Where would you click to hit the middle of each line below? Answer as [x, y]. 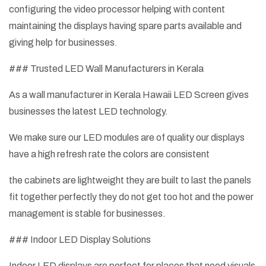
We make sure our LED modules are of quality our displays [127, 138]
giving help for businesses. [63, 43]
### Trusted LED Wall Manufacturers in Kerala [106, 69]
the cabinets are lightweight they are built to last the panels [130, 180]
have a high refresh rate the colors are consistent [109, 154]
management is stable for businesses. [87, 214]
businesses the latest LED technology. [88, 112]
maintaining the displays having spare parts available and [125, 26]
